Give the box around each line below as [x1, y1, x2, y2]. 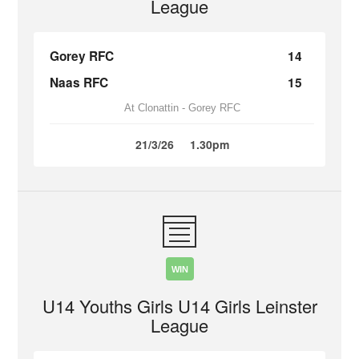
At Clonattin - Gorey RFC [123, 102, 240, 114]
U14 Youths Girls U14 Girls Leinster [42, 293, 317, 318]
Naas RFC [50, 74, 109, 91]
